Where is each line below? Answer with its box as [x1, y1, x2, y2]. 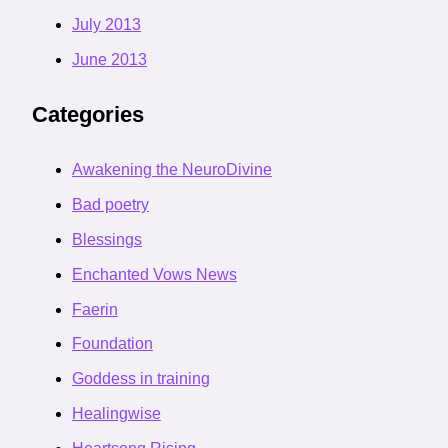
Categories [31, 101, 144, 127]
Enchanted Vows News [71, 265, 237, 283]
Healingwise [71, 405, 161, 423]
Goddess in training [71, 370, 210, 388]
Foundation [71, 335, 153, 353]
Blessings [71, 230, 142, 248]
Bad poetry [71, 195, 149, 213]
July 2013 [71, 15, 141, 33]
